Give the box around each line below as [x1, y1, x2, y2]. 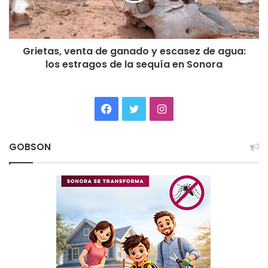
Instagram [165, 101, 217, 114]
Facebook [111, 101, 162, 114]
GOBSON [9, 140, 51, 153]
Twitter [138, 101, 175, 114]
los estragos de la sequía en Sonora [45, 57, 223, 71]
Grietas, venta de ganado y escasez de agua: [22, 44, 246, 58]
